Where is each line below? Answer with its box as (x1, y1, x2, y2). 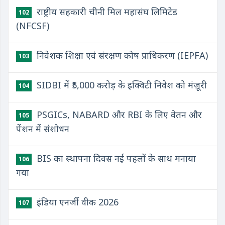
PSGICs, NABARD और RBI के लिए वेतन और (34, 108, 202, 121)
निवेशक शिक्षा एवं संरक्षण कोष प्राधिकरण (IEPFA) (34, 49, 208, 61)
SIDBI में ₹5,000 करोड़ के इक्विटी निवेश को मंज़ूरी (34, 79, 207, 91)
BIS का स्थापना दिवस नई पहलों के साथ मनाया (34, 152, 196, 164)
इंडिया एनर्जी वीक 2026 (34, 196, 119, 208)
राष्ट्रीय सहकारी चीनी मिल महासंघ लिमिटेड (34, 6, 177, 18)
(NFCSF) (16, 20, 49, 32)
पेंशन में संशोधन (16, 123, 69, 135)
